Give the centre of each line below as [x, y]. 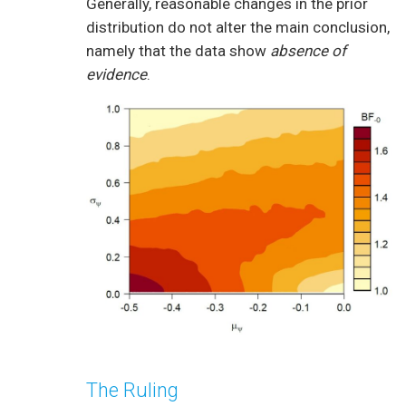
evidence [116, 75]
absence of [308, 51]
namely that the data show [178, 51]
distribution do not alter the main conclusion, [238, 28]
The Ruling [132, 390]
